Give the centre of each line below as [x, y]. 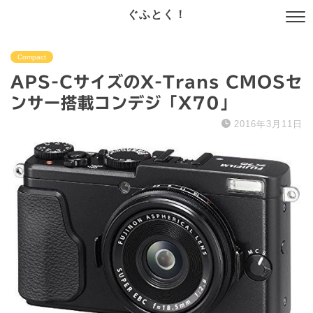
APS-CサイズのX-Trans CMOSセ [156, 82]
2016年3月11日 [268, 124]
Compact [32, 57]
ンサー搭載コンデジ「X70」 [124, 103]
